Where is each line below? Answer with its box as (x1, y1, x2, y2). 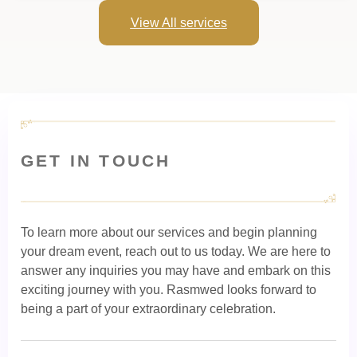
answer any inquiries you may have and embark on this (21, 264, 331, 278)
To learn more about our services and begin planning (21, 226, 317, 240)
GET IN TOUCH (21, 151, 171, 171)
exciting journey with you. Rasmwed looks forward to (21, 283, 316, 297)
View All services (130, 16, 227, 30)
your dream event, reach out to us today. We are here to (21, 245, 331, 259)
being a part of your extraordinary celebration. (21, 302, 276, 316)
